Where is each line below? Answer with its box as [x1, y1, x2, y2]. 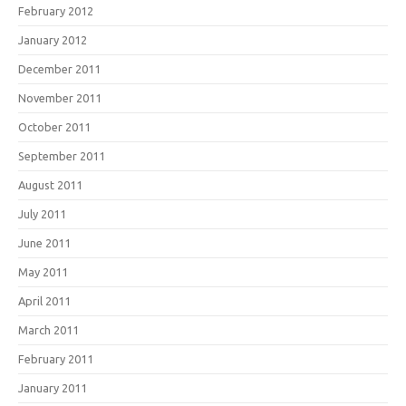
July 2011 [18, 207, 66, 220]
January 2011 [18, 381, 87, 394]
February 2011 [18, 352, 93, 365]
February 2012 [18, 4, 93, 17]
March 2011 [18, 323, 79, 336]
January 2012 [18, 33, 87, 46]
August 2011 [18, 178, 82, 191]
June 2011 [18, 236, 71, 249]
